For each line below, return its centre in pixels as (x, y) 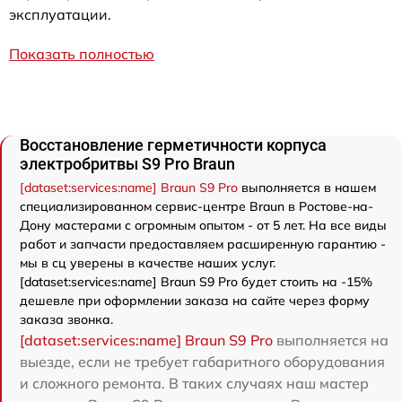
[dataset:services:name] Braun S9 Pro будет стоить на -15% (196, 282)
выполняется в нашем (307, 188)
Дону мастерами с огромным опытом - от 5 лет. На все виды (203, 226)
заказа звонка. (66, 320)
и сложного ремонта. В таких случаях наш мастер (194, 384)
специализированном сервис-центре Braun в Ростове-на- (197, 207)
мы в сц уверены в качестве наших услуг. (148, 263)
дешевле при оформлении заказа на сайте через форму (195, 301)
